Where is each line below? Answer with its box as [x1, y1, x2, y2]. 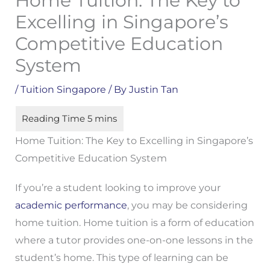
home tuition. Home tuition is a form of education [14, 216, 254, 228]
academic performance [14, 199, 127, 211]
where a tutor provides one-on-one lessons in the [14, 234, 253, 246]
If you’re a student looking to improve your [14, 181, 221, 193]
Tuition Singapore [20, 83, 106, 95]
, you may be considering [127, 199, 248, 211]
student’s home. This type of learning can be [14, 251, 228, 263]
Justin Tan [128, 83, 178, 95]
